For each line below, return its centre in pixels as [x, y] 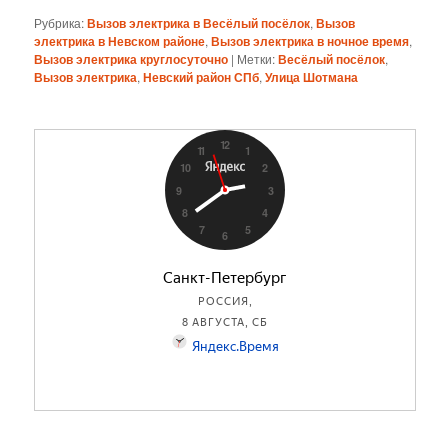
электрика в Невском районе [120, 41]
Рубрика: [59, 23]
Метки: [256, 59]
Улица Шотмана [312, 77]
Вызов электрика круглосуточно [131, 59]
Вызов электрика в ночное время [310, 41]
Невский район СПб [201, 77]
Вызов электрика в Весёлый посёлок [199, 23]
